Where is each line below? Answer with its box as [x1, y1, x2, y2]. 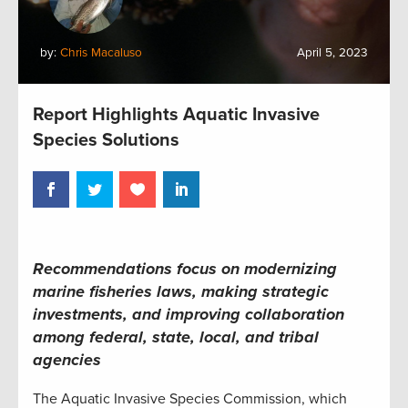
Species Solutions [33, 128, 179, 151]
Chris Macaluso [60, 45, 142, 60]
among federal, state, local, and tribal [33, 326, 319, 347]
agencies [33, 349, 101, 370]
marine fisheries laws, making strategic [33, 280, 329, 301]
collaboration [240, 303, 344, 324]
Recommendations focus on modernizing [33, 258, 337, 279]
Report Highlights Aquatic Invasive [33, 103, 320, 126]
